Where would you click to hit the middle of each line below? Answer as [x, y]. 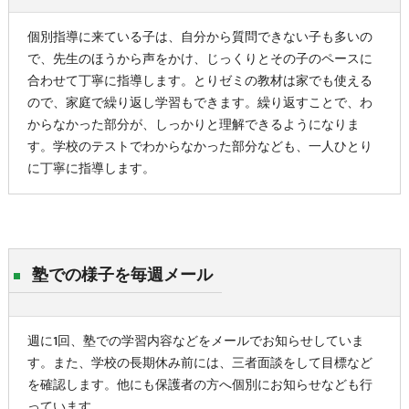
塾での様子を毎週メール [122, 276]
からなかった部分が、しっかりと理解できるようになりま [193, 126]
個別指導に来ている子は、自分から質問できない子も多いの [199, 38]
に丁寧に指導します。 [91, 169]
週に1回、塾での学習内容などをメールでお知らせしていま [195, 342]
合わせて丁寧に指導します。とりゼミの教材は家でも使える [199, 82]
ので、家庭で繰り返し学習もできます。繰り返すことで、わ [199, 104]
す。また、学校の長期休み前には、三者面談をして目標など [199, 364]
